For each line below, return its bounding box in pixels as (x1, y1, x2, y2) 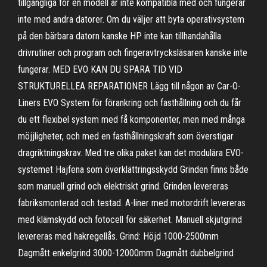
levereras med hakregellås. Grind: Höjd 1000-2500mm (18, 231, 219, 242)
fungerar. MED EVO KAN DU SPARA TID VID (18, 64, 182, 75)
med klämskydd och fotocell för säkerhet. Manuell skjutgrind (18, 214, 242, 225)
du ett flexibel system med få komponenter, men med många (18, 114, 245, 125)
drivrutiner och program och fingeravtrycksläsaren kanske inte (18, 47, 247, 58)
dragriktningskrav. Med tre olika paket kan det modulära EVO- (18, 147, 244, 159)
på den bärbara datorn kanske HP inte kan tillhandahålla (18, 30, 221, 42)
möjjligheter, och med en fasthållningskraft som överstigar (18, 131, 234, 142)
